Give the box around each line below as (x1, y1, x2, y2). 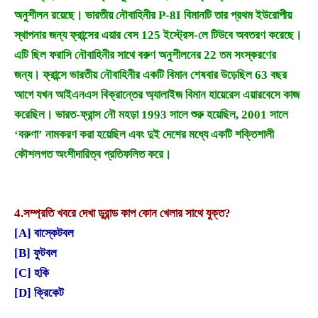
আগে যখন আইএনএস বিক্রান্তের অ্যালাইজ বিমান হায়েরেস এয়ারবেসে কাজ (14, 87, 300, 102)
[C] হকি (14, 265, 49, 280)
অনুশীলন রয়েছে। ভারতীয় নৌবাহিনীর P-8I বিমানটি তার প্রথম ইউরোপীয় (14, 8, 292, 22)
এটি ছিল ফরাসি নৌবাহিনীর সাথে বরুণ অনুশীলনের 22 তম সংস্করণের (14, 48, 276, 62)
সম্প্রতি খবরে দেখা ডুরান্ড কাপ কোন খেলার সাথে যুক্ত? (23, 206, 231, 220)
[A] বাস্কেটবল (14, 226, 74, 240)
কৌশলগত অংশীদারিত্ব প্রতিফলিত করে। (14, 147, 171, 161)
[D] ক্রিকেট (14, 285, 64, 300)
